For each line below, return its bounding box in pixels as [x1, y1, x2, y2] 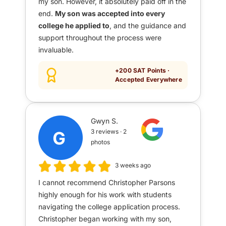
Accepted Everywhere [115, 76, 182, 84]
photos [91, 138, 110, 146]
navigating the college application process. [38, 202, 180, 211]
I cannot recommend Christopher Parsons [38, 178, 175, 187]
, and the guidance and [109, 21, 186, 30]
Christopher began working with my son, [38, 214, 172, 223]
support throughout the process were [38, 33, 161, 42]
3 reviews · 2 [91, 128, 127, 136]
